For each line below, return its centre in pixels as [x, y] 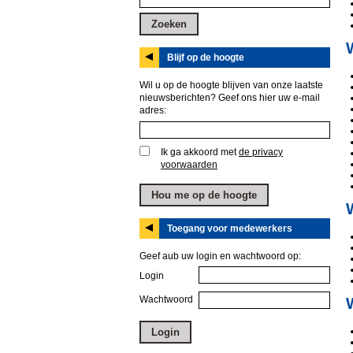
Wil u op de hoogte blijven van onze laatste [231, 85]
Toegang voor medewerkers [230, 229]
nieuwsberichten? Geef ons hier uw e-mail [230, 98]
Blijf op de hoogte [206, 58]
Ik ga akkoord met [200, 152]
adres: [153, 110]
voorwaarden [189, 165]
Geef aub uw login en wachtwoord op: [220, 256]
